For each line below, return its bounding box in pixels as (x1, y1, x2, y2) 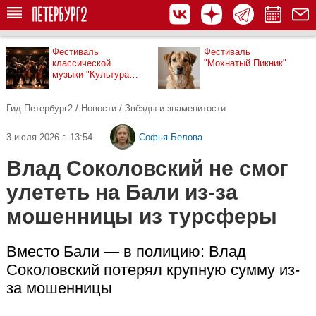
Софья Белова (139, 131, 202, 142)
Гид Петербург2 (6, 103, 73, 114)
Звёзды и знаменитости (125, 103, 226, 114)
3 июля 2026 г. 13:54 (6, 131, 92, 142)
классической (52, 58, 111, 68)
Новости (81, 103, 116, 114)
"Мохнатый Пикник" (204, 58, 286, 68)
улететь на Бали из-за (6, 181, 238, 204)
